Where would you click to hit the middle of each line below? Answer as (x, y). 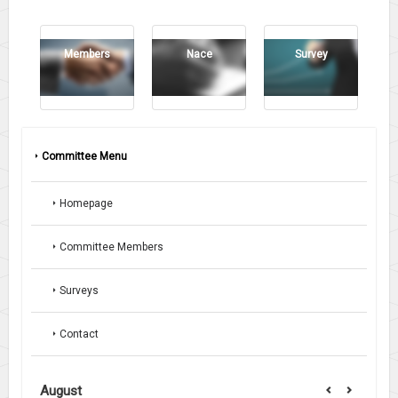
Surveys (79, 290)
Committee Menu (84, 156)
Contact (79, 334)
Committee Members (111, 247)
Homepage (86, 203)
